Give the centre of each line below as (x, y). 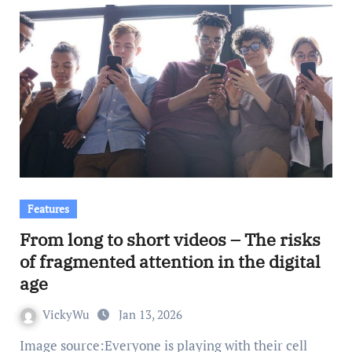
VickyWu (67, 314)
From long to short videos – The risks (170, 239)
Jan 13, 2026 (150, 314)
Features (48, 209)
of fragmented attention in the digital (170, 261)
